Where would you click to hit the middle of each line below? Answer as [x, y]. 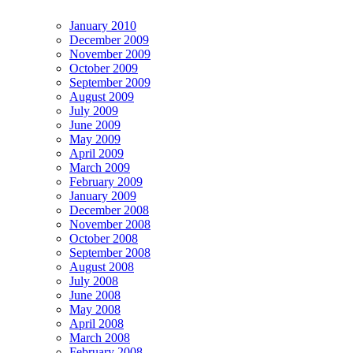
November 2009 [110, 54]
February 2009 [106, 182]
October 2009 [104, 69]
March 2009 [100, 168]
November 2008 [110, 225]
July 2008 [94, 281]
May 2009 [95, 139]
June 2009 [95, 125]
